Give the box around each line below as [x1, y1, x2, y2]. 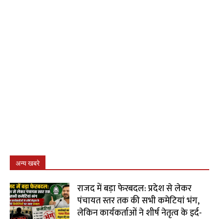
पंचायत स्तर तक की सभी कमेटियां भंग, [77, 193, 200, 208]
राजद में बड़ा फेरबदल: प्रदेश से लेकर [77, 181, 192, 196]
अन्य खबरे [16, 159, 40, 167]
